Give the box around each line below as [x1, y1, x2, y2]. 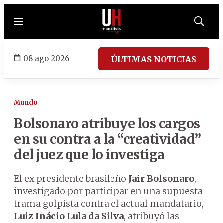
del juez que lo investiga [14, 146, 165, 163]
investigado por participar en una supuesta [14, 185, 203, 197]
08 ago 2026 [23, 53, 69, 63]
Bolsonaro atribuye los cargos [14, 115, 200, 132]
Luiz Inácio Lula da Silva [14, 210, 124, 222]
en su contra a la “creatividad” [14, 131, 201, 147]
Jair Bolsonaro [128, 173, 194, 184]
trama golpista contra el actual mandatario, [14, 198, 204, 209]
